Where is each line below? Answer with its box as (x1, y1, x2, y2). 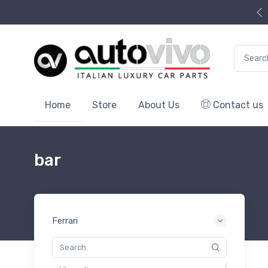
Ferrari (52, 215, 78, 226)
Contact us (211, 99, 263, 111)
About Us (138, 99, 179, 111)
